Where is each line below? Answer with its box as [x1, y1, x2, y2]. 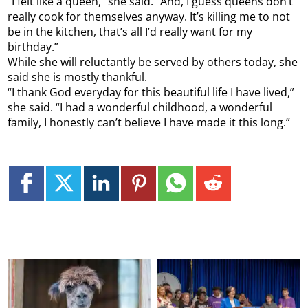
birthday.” [8, 39, 59, 55]
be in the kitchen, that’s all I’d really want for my [8, 24, 253, 40]
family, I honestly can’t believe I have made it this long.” [8, 115, 291, 131]
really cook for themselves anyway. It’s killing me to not [8, 9, 291, 25]
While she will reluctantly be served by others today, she [8, 54, 298, 70]
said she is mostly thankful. [8, 69, 148, 85]
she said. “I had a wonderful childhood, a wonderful [8, 100, 273, 115]
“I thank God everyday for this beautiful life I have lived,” [8, 85, 295, 100]
